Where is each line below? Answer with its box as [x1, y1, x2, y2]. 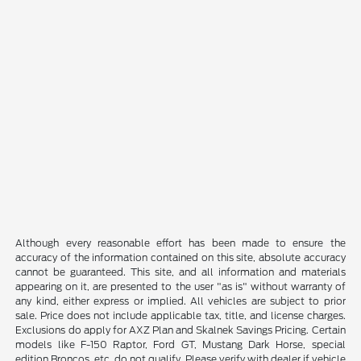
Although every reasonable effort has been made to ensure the [15, 236, 346, 249]
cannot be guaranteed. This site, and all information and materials [15, 265, 346, 278]
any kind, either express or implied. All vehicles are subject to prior [15, 294, 346, 307]
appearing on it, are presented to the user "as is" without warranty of [15, 280, 346, 293]
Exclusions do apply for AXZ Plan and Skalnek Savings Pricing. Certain [15, 323, 346, 336]
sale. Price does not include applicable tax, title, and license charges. [15, 309, 346, 322]
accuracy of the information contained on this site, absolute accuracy [15, 251, 346, 263]
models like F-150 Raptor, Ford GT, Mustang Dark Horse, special [15, 338, 346, 351]
